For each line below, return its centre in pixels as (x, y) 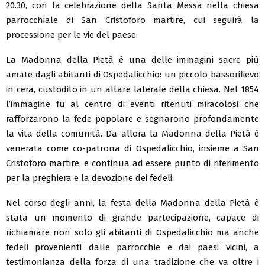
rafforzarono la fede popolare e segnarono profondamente (132, 119)
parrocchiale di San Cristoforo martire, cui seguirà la (132, 20)
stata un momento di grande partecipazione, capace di (132, 217)
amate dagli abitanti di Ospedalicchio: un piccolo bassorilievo (132, 74)
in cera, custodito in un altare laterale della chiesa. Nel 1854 (132, 89)
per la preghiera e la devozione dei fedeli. (90, 178)
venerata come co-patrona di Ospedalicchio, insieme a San (132, 148)
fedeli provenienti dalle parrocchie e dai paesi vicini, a (132, 247)
